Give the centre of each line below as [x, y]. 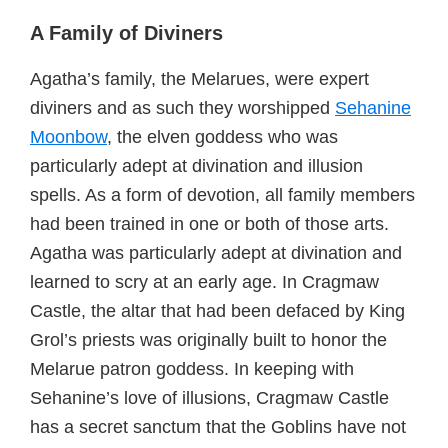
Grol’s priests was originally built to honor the [208, 340]
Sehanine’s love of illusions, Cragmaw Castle [209, 398]
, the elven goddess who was [222, 137]
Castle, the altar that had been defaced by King [217, 311]
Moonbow [68, 137]
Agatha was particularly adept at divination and [216, 253]
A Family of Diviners [126, 33]
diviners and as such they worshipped [182, 108]
